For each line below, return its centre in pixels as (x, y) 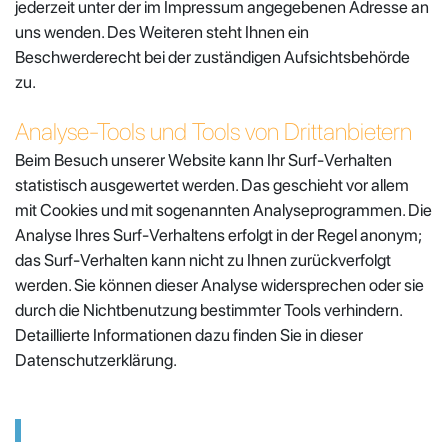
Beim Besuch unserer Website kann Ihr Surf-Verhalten (203, 159)
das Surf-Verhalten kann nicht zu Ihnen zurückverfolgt (203, 259)
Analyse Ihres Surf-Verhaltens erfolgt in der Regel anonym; (218, 234)
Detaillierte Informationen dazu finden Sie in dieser (189, 334)
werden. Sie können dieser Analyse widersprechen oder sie (219, 284)
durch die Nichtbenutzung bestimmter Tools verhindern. (208, 309)
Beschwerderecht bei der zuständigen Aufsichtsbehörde (212, 56)
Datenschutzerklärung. (96, 359)
